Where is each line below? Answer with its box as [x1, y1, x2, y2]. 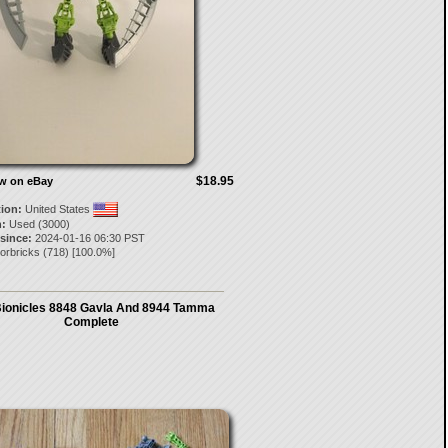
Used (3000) [5, 218, 70, 230]
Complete [63, 315, 119, 329]
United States [21, 203, 93, 215]
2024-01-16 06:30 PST [31, 232, 145, 244]
